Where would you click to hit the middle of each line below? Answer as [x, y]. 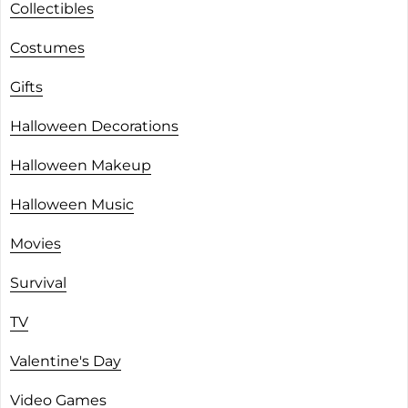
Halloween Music [72, 204]
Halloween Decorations [94, 126]
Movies [36, 243]
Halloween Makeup [81, 165]
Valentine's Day [66, 361]
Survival [38, 282]
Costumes [47, 47]
